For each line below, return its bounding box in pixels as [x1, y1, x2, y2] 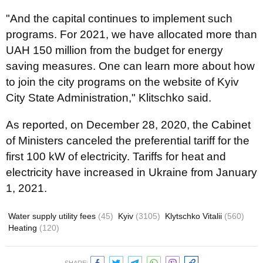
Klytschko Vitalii [165, 211, 224, 221]
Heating [8, 223, 39, 232]
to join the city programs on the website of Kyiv [6, 76, 239, 88]
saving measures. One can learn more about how [6, 60, 255, 72]
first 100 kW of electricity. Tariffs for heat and [6, 150, 226, 163]
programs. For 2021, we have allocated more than [6, 28, 257, 41]
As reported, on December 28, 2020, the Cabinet [6, 119, 251, 131]
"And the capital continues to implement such [6, 12, 232, 25]
